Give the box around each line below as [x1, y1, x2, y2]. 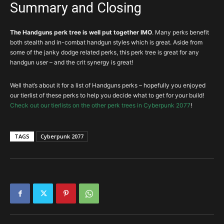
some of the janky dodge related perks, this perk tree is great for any [10, 48, 199, 56]
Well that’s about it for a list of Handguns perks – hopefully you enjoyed [10, 81, 205, 89]
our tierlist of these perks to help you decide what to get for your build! [10, 91, 204, 99]
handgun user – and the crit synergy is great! [10, 58, 133, 66]
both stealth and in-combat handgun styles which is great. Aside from [10, 38, 202, 46]
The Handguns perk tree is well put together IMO [10, 28, 152, 36]
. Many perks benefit [152, 28, 209, 36]
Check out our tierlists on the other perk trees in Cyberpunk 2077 [10, 101, 190, 109]
